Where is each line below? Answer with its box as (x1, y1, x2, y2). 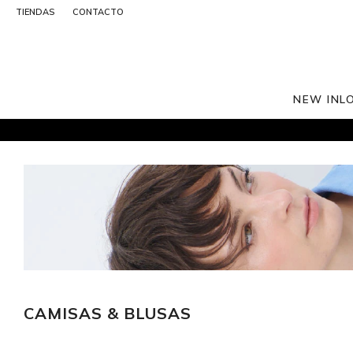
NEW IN (293, 92, 340, 106)
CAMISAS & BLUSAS (24, 303, 191, 323)
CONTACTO (72, 6, 124, 17)
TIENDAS (16, 6, 54, 17)
